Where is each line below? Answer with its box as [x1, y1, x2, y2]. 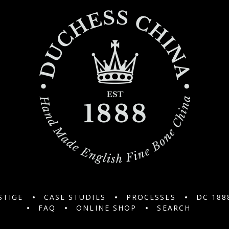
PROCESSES [126, 192, 176, 202]
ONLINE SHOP [76, 203, 137, 213]
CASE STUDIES [43, 192, 106, 202]
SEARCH [157, 203, 191, 213]
